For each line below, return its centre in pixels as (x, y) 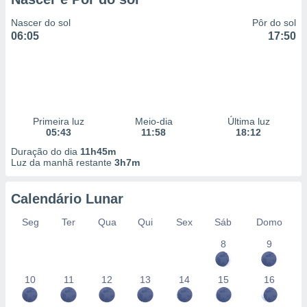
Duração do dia (46, 151)
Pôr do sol (274, 23)
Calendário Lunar (67, 199)
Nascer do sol (41, 23)
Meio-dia (153, 121)
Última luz (248, 121)
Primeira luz (58, 121)
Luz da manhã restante (63, 162)
